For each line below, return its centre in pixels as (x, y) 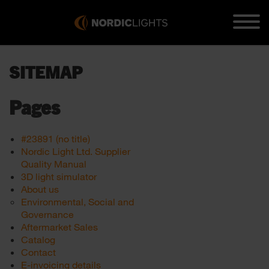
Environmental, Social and (77, 201)
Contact (38, 252)
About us (40, 189)
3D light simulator (59, 176)
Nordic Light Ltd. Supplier (76, 151)
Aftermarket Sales (59, 227)
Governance (47, 214)
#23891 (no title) (56, 138)
